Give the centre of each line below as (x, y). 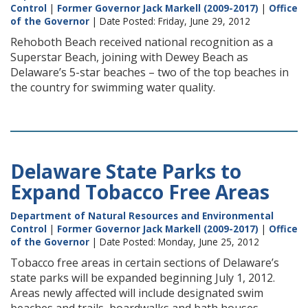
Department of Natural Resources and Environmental (142, 216)
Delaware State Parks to (126, 171)
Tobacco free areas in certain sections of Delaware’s (145, 263)
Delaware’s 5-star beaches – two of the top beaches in (150, 72)
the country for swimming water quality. (113, 87)
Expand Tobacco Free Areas (140, 192)
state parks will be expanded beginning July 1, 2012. (143, 278)
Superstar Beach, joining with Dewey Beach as (129, 57)
